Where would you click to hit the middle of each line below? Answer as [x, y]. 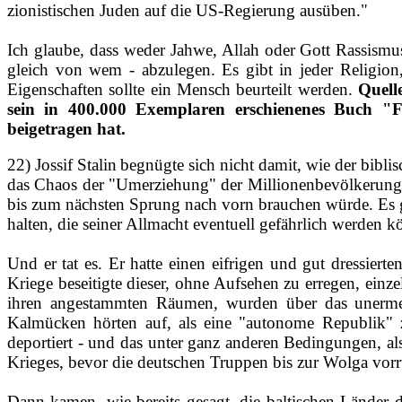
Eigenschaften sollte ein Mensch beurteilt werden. [183, 89]
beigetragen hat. [66, 129]
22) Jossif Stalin [62, 165]
